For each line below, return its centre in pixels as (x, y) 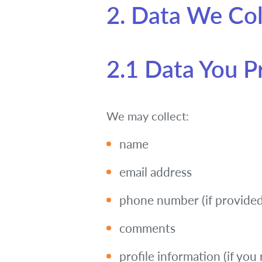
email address (156, 172)
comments (147, 228)
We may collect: (148, 116)
